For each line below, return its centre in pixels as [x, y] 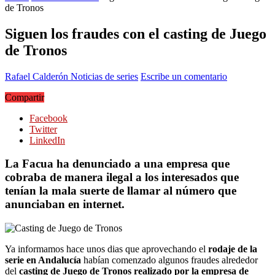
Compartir [25, 97]
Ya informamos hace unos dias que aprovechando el [107, 249]
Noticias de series [104, 76]
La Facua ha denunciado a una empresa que [117, 164]
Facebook [48, 118]
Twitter [43, 129]
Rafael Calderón [38, 76]
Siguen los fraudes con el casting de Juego [136, 33]
